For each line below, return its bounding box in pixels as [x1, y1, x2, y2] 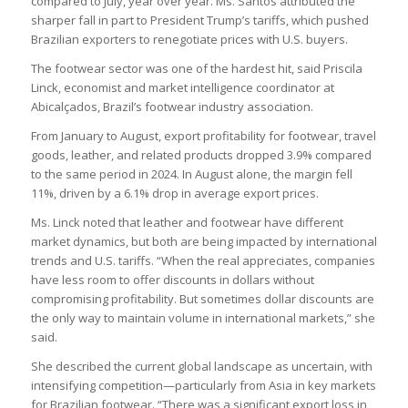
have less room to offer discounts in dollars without [30, 271, 314, 289]
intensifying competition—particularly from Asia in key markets [30, 377, 376, 394]
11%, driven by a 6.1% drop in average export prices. [30, 185, 319, 202]
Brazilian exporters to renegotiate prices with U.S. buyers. [30, 31, 348, 48]
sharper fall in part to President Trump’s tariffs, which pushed [30, 12, 369, 29]
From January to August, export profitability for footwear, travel [30, 127, 376, 145]
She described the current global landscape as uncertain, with [30, 358, 372, 375]
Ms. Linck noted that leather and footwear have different [30, 214, 343, 231]
